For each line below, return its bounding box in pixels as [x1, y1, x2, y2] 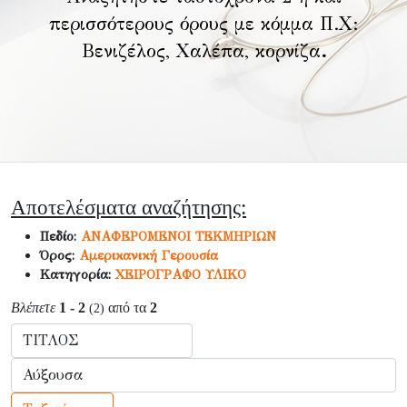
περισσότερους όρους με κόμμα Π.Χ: [48, 13, 359, 35]
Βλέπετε [11, 300, 55, 315]
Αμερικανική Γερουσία [79, 247, 218, 263]
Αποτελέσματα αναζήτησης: [11, 195, 246, 219]
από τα [104, 300, 150, 315]
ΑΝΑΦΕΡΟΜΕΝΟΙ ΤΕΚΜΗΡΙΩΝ [81, 228, 276, 244]
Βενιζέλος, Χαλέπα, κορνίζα [81, 40, 321, 63]
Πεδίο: [40, 228, 81, 244]
